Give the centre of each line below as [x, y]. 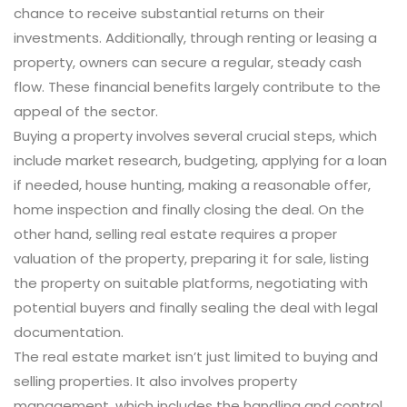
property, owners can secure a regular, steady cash [188, 63]
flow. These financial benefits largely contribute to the [197, 87]
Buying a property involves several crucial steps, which [195, 136]
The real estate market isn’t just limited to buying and [196, 357]
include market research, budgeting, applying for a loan [200, 161]
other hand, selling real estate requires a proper [175, 234]
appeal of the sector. [86, 112]
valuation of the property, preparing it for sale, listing [191, 259]
